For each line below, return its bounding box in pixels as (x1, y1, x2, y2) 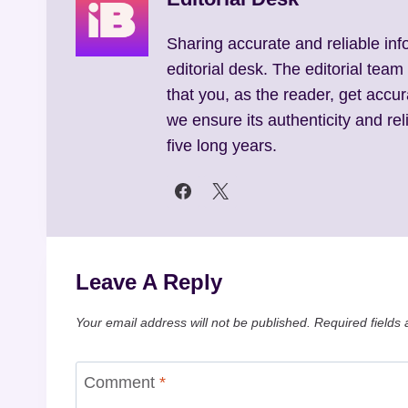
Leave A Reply (76, 270, 222, 295)
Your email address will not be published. (76, 314, 311, 330)
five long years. (167, 137, 277, 156)
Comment (84, 372, 159, 392)
